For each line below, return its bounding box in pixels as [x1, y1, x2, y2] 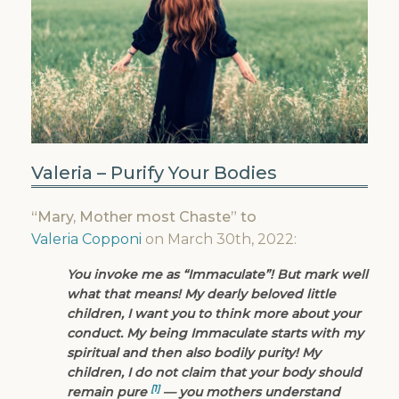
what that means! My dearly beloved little [67, 286, 336, 303]
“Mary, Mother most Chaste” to [31, 208, 256, 226]
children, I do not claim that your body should [67, 364, 362, 381]
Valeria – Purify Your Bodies [31, 162, 277, 184]
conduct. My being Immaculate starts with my [67, 325, 363, 342]
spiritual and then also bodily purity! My [67, 345, 321, 362]
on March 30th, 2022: [142, 231, 297, 248]
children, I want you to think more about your [67, 305, 361, 322]
